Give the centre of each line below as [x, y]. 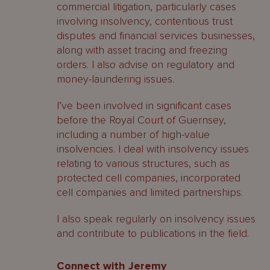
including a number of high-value [133, 134]
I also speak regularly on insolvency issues [156, 219]
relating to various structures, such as [143, 163]
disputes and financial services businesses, [156, 36]
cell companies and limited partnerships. [150, 192]
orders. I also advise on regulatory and [146, 64]
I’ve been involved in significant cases [144, 105]
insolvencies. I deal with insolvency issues [153, 149]
